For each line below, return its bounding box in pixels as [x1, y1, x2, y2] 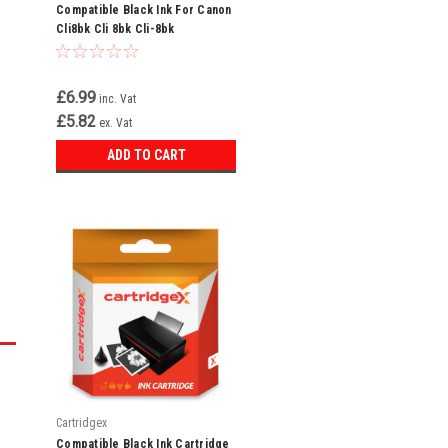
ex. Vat [99, 116, 132, 130]
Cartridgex [56, 416, 107, 430]
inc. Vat [99, 92, 136, 106]
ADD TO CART [106, 147, 186, 163]
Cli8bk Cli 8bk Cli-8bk [56, 22, 175, 36]
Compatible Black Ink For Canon [56, 3, 232, 17]
